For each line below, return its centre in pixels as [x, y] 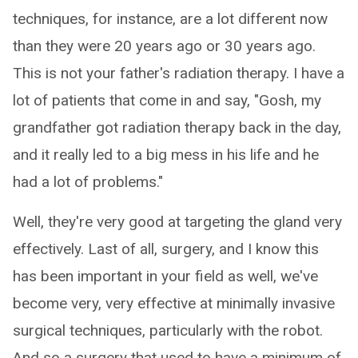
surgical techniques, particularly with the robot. [168, 330]
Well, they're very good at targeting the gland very [177, 222]
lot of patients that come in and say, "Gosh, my [167, 100]
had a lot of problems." [88, 182]
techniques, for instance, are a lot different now [170, 19]
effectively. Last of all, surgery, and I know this [166, 249]
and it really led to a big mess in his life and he [166, 155]
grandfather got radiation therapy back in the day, [177, 127]
